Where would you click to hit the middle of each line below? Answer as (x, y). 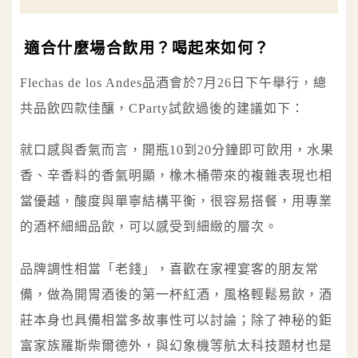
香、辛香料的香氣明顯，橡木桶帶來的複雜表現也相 (176, 176)
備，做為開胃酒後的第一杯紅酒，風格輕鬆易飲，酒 (176, 295)
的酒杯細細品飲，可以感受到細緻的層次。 (149, 227)
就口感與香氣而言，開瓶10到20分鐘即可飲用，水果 (177, 150)
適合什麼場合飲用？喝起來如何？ (147, 48)
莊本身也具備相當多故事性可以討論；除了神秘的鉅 (176, 320)
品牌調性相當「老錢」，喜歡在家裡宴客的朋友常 (169, 269)
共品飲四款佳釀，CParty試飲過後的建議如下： (162, 108)
